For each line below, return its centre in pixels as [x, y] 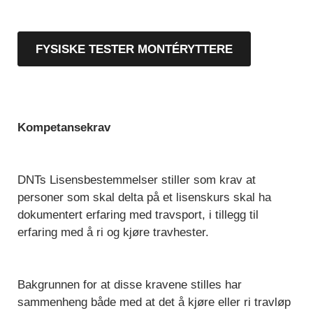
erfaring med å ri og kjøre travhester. [113, 233]
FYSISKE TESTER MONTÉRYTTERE [134, 50]
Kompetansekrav [64, 128]
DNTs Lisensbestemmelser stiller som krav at [137, 180]
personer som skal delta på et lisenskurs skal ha [144, 198]
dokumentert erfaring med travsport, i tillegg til [138, 215]
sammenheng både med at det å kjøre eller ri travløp [154, 303]
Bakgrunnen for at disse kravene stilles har [130, 285]
